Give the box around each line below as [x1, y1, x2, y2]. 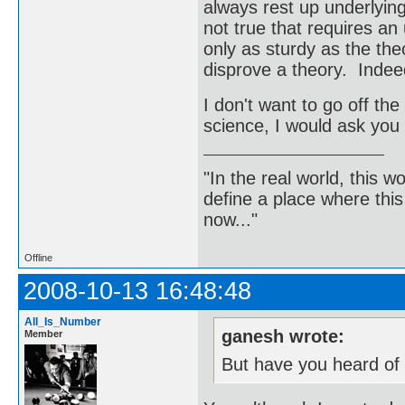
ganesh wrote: [221, 325, 345, 346]
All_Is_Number [24, 316, 101, 328]
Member [24, 328, 62, 339]
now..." [203, 209, 258, 230]
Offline [24, 252, 52, 263]
